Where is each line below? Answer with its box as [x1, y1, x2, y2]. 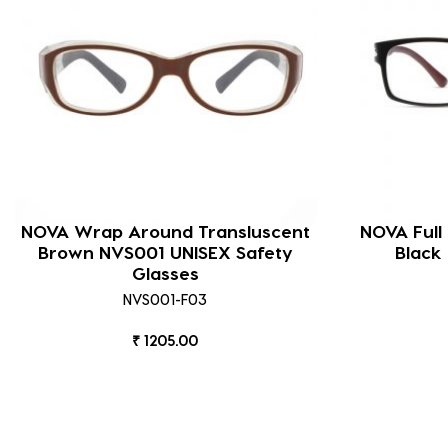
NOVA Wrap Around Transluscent [20, 219, 310, 241]
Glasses [131, 261, 199, 283]
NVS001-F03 [123, 290, 208, 308]
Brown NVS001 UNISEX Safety [37, 240, 293, 262]
